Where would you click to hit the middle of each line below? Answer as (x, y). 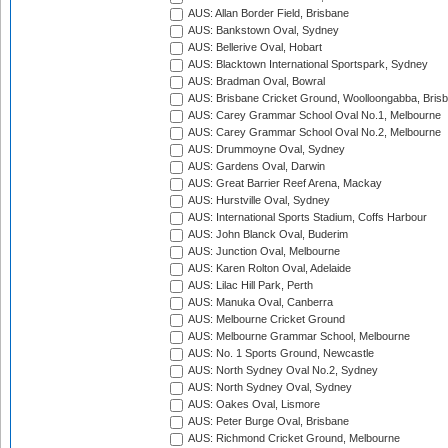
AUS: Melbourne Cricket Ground (265, 319)
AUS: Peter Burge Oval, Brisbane (267, 421)
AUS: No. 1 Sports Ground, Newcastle (280, 353)
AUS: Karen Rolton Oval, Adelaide (268, 268)
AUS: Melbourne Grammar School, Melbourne (298, 336)
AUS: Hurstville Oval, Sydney (258, 200)
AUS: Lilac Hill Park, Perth (249, 285)
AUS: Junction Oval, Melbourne (263, 251)
